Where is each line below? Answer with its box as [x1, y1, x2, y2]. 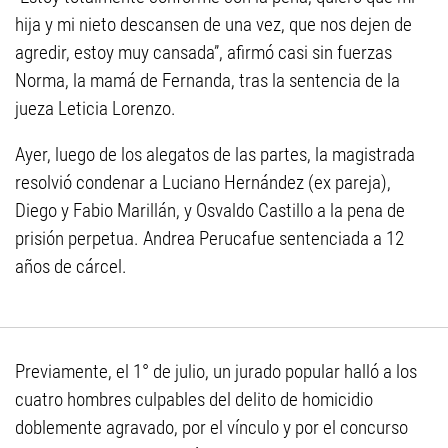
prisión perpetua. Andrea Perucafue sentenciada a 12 [15, 227, 404, 250]
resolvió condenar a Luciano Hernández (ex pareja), [15, 171, 391, 194]
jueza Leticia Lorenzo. [15, 97, 176, 120]
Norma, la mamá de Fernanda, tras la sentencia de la [15, 69, 400, 92]
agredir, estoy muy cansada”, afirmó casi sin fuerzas [15, 41, 392, 64]
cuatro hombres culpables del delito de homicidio [15, 388, 373, 411]
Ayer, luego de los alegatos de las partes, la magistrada [15, 143, 415, 166]
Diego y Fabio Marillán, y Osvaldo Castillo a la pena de [15, 199, 405, 222]
